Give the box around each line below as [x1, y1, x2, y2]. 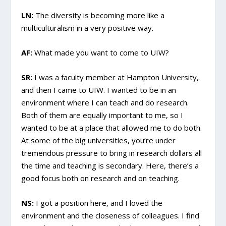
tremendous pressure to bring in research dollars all [21, 148, 202, 158]
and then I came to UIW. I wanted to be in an [21, 85, 177, 95]
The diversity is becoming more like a [33, 10, 165, 21]
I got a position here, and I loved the [34, 198, 163, 208]
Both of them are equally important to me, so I [21, 110, 184, 121]
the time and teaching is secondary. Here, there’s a [21, 160, 199, 171]
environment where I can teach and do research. [21, 97, 189, 108]
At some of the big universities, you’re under [21, 135, 176, 146]
